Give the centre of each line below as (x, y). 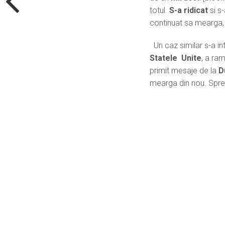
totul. (159, 10)
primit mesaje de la (184, 70)
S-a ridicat (188, 10)
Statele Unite (176, 58)
